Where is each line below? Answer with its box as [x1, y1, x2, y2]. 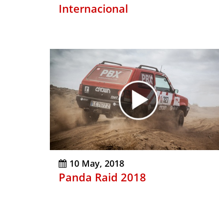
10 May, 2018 [69, 157, 124, 170]
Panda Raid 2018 [59, 170, 146, 185]
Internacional [59, 1, 128, 16]
